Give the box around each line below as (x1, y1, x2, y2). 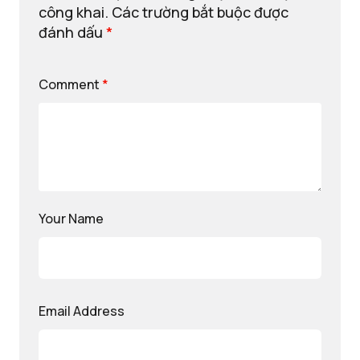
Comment (39, 76, 102, 93)
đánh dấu (39, 22, 106, 42)
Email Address (39, 302, 125, 320)
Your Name (39, 210, 104, 227)
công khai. (39, 2, 108, 22)
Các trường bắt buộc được (112, 2, 288, 22)
